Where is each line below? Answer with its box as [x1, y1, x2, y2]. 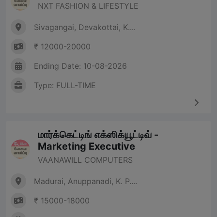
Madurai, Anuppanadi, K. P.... [34, 176, 137, 186]
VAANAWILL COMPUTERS [38, 155, 133, 165]
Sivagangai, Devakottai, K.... [34, 22, 136, 32]
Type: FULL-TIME [34, 80, 96, 91]
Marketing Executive [38, 140, 135, 153]
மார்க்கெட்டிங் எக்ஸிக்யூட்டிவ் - [38, 129, 158, 141]
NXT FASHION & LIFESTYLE [38, 1, 139, 11]
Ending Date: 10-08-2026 [34, 61, 127, 71]
